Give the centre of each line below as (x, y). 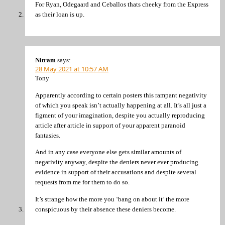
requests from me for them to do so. (82, 182)
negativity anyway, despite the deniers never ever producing (117, 162)
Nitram (45, 60)
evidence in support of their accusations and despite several (116, 172)
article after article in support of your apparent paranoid (110, 125)
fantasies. (48, 135)
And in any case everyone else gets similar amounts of (108, 152)
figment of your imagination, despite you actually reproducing (120, 115)
